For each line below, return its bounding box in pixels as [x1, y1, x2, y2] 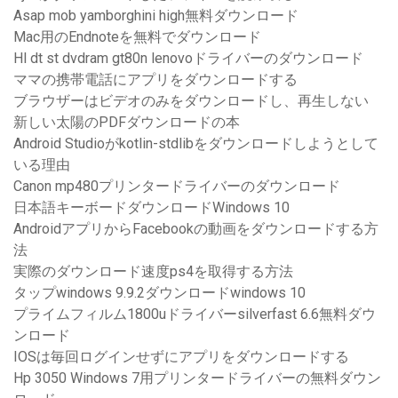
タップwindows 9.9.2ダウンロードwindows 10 [13, 284, 306, 302]
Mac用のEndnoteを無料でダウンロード [13, 28, 261, 46]
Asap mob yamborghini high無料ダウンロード [13, 7, 298, 25]
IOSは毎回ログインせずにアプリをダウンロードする [13, 348, 349, 366]
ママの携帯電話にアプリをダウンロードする [13, 71, 298, 89]
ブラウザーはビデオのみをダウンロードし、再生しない [13, 92, 369, 110]
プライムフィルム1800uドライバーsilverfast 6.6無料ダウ [13, 306, 376, 323]
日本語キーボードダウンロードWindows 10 [13, 199, 290, 217]
